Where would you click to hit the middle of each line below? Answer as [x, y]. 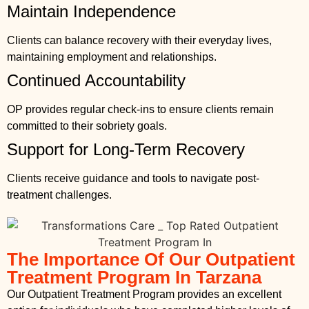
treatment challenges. [59, 195]
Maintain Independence [91, 11]
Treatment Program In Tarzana [134, 277]
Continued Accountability [96, 80]
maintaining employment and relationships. [112, 57]
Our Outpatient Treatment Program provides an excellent [144, 294]
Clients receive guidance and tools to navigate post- [133, 178]
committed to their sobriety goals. [87, 126]
